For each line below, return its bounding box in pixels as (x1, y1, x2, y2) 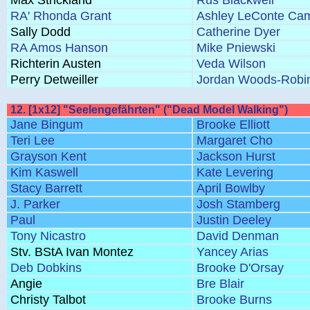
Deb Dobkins (10, 261, 82, 275)
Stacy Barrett (10, 181, 82, 195)
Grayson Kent (10, 149, 86, 163)
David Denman (197, 229, 279, 243)
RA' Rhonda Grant (10, 9, 111, 23)
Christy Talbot (10, 293, 86, 307)
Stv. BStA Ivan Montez (10, 245, 134, 259)
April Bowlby (197, 181, 265, 195)
